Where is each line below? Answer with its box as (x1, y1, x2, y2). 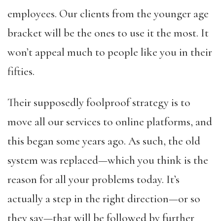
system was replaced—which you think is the (7, 153, 208, 167)
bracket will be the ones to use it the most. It (7, 26, 209, 40)
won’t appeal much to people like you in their (7, 45, 212, 59)
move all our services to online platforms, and (7, 115, 212, 129)
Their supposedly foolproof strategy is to (7, 96, 190, 110)
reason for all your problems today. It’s (7, 173, 180, 186)
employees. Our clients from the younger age (7, 7, 209, 21)
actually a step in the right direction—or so (7, 192, 200, 206)
